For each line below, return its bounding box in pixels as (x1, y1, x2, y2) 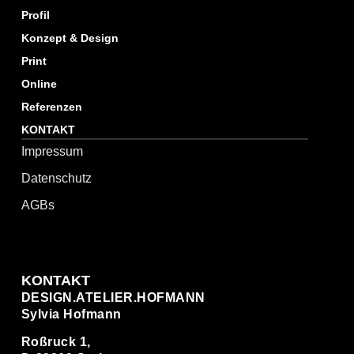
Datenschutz (21, 171, 92, 185)
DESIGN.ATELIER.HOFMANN (21, 290, 205, 304)
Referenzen (21, 100, 82, 113)
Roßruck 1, (21, 335, 91, 349)
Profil (21, 8, 50, 21)
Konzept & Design (21, 31, 119, 44)
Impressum (21, 144, 83, 158)
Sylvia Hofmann (21, 307, 122, 321)
